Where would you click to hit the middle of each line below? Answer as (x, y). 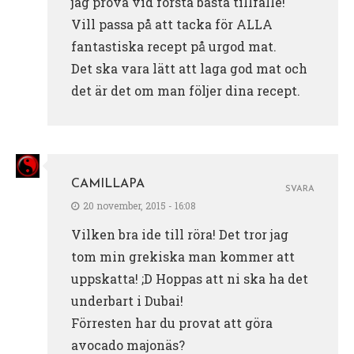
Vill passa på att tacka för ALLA (172, 24)
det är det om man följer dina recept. (186, 91)
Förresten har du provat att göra (172, 323)
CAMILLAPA (108, 185)
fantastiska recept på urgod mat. (174, 47)
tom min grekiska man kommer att (183, 257)
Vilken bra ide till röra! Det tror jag (180, 235)
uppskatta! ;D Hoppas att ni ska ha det (190, 279)
